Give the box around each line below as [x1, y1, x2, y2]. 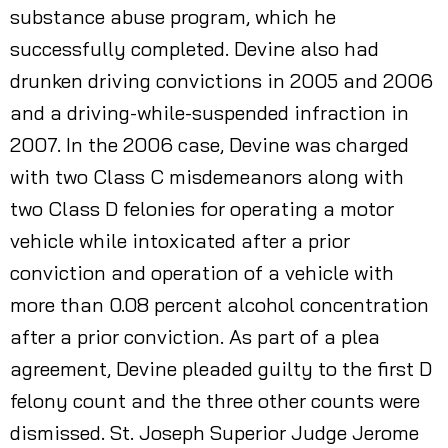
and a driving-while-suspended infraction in [10, 100, 409, 125]
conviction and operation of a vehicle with [10, 260, 394, 285]
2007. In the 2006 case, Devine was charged [10, 132, 409, 157]
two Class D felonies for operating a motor [10, 196, 394, 221]
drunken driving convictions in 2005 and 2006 [10, 68, 433, 93]
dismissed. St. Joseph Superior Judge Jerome [10, 420, 419, 445]
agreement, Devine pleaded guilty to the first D [10, 356, 432, 381]
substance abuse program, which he [10, 4, 336, 29]
